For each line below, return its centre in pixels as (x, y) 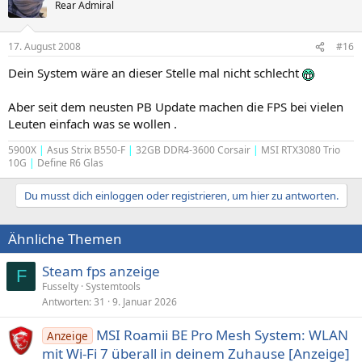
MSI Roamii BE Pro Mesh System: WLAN (222, 335)
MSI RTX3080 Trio (301, 150)
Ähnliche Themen (65, 239)
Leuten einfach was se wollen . (93, 124)
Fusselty (60, 286)
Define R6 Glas (69, 163)
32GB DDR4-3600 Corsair (193, 150)
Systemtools (113, 286)
